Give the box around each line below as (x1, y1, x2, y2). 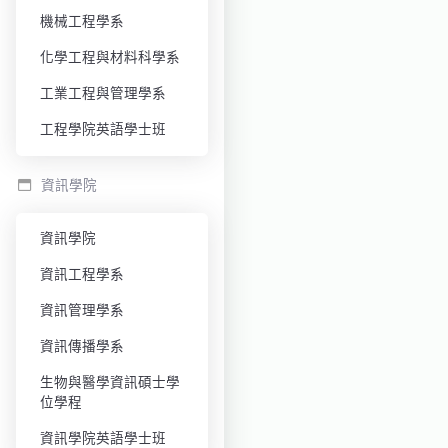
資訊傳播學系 (40, 337, 124, 356)
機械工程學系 (40, 12, 124, 31)
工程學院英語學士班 (40, 120, 166, 139)
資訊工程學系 (40, 265, 124, 284)
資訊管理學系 (40, 301, 124, 320)
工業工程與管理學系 (40, 84, 166, 103)
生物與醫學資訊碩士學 (40, 373, 180, 392)
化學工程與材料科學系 (40, 48, 180, 67)
